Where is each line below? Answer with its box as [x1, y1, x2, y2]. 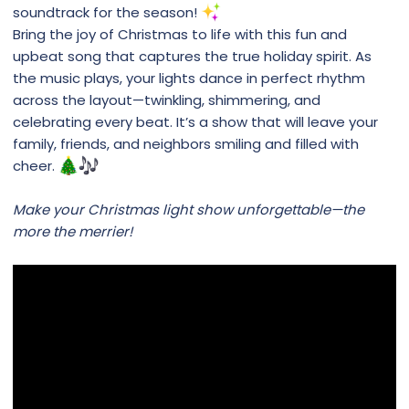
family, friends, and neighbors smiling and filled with [13, 133, 359, 153]
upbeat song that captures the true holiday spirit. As [13, 46, 372, 66]
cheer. [13, 155, 58, 175]
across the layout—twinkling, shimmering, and [13, 89, 320, 110]
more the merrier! [13, 221, 132, 241]
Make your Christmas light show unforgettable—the [13, 199, 364, 219]
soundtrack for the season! [13, 2, 201, 22]
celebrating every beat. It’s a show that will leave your [13, 111, 378, 131]
